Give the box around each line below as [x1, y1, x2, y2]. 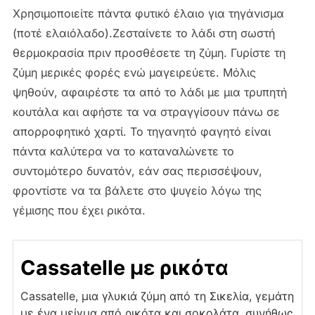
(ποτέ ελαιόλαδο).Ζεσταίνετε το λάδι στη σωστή [12, 25, 275, 40]
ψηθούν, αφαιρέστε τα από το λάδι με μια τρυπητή [12, 84, 287, 99]
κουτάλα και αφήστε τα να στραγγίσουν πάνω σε [12, 104, 280, 119]
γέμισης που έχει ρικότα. [12, 202, 146, 217]
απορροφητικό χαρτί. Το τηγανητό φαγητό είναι [12, 124, 271, 139]
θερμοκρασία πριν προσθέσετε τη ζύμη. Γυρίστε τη [12, 45, 285, 60]
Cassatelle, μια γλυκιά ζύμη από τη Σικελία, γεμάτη [20, 288, 294, 303]
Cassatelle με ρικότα [20, 255, 229, 280]
